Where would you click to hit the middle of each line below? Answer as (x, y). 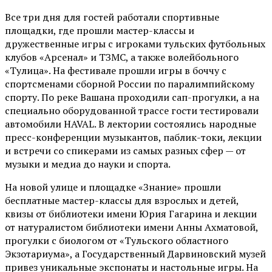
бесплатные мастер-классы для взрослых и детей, (122, 201)
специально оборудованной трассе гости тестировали (132, 111)
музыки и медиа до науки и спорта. (89, 164)
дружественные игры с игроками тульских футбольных (135, 44)
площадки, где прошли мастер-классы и (100, 31)
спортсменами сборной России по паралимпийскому (130, 84)
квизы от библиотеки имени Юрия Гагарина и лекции (131, 214)
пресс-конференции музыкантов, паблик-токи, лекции (133, 138)
